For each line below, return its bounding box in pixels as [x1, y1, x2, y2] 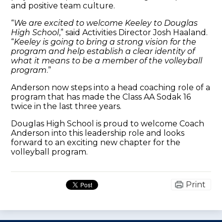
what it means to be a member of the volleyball [11, 55, 203, 65]
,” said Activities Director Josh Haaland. [59, 27, 208, 37]
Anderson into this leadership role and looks [11, 128, 185, 138]
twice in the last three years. [11, 101, 122, 111]
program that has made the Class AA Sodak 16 [11, 92, 191, 102]
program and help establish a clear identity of [11, 46, 195, 56]
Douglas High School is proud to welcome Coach [11, 118, 205, 128]
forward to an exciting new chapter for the [11, 137, 181, 147]
